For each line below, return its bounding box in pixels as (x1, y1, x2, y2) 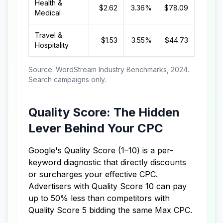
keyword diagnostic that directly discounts (28, 157, 186, 167)
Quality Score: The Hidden (28, 105, 180, 119)
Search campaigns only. (28, 75, 106, 84)
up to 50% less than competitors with (28, 193, 170, 203)
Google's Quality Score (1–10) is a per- (28, 145, 173, 155)
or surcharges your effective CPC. (28, 169, 158, 179)
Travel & (35, 31, 62, 39)
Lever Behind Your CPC (28, 121, 163, 135)
